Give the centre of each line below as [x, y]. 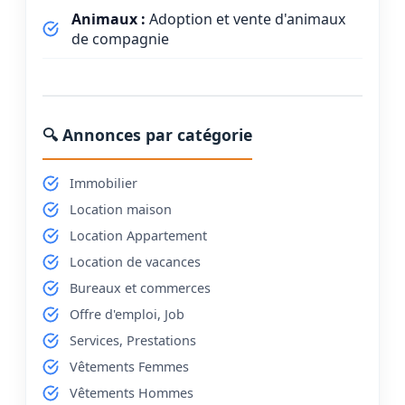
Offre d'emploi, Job [127, 314]
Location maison [121, 209]
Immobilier [104, 183]
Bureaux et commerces [140, 287]
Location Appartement [138, 235]
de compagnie [120, 38]
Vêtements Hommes [132, 392]
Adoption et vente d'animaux [245, 19]
